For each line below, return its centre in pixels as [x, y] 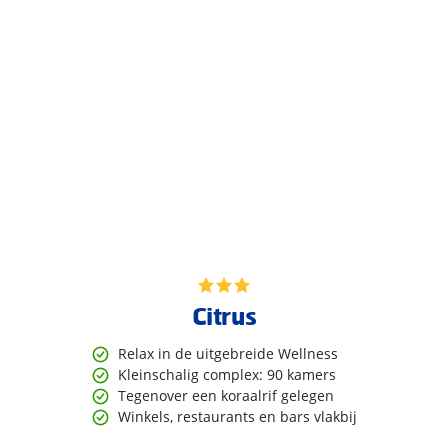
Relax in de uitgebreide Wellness [227, 353]
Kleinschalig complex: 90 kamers [226, 374]
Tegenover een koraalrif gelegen [225, 395]
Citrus [224, 315]
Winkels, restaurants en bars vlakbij [237, 416]
